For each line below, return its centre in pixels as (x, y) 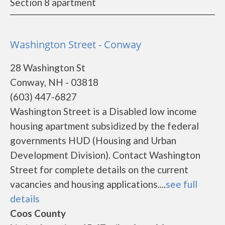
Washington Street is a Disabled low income (103, 111)
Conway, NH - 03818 (54, 82)
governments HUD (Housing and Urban (93, 140)
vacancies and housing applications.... (88, 184)
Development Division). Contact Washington (105, 155)
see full (182, 184)
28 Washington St (48, 68)
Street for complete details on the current (99, 170)
